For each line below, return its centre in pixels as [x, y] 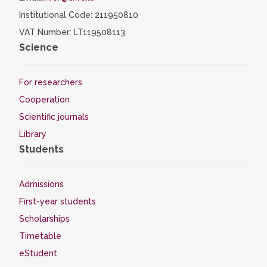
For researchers [51, 82]
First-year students [58, 201]
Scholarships [44, 219]
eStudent [38, 253]
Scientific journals [54, 117]
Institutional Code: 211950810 [79, 15]
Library [33, 134]
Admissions [41, 184]
